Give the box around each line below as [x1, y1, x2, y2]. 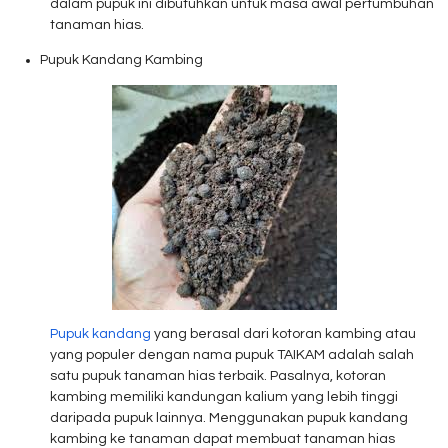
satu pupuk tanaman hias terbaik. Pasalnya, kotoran [50, 369, 386, 383]
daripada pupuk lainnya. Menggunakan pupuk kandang [50, 411, 408, 425]
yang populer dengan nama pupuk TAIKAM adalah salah [50, 348, 414, 362]
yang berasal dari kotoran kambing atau [151, 327, 416, 341]
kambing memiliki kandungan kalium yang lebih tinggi [50, 390, 398, 404]
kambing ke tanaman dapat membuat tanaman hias [50, 432, 395, 446]
